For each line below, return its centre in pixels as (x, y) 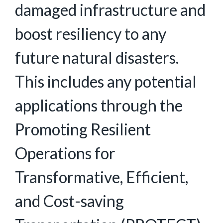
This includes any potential (106, 81)
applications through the (99, 105)
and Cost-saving (69, 201)
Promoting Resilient (83, 129)
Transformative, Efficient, (102, 177)
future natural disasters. (97, 57)
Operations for (65, 153)
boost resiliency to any (91, 34)
